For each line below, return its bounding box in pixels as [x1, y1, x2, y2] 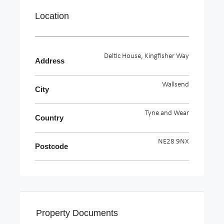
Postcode [35, 141, 68, 150]
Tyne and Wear [145, 109, 189, 117]
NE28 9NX [158, 137, 189, 145]
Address [35, 56, 64, 65]
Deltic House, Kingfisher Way [104, 52, 189, 60]
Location [35, 10, 69, 21]
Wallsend [162, 80, 189, 88]
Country [35, 113, 63, 122]
